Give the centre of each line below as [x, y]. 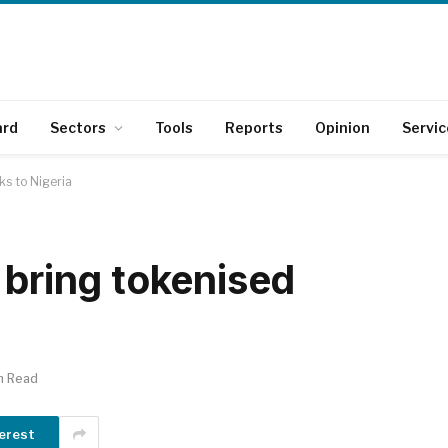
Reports [254, 127]
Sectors [78, 127]
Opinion [342, 127]
